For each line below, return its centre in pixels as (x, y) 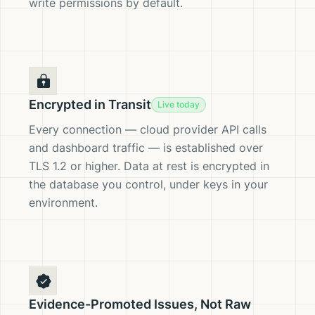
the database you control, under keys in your (148, 184)
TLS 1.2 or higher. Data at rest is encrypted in (149, 166)
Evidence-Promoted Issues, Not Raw (140, 304)
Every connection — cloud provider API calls (148, 129)
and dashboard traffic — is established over (146, 148)
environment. (63, 202)
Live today (179, 104)
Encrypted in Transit (90, 104)
